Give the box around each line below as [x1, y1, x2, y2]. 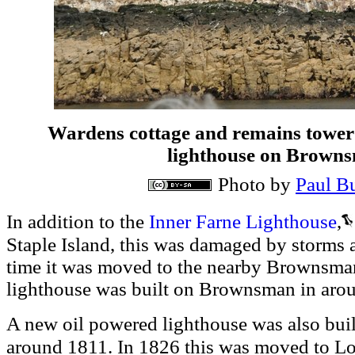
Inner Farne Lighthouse [149, 210, 337, 232]
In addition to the [6, 211, 149, 232]
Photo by [218, 174, 296, 195]
